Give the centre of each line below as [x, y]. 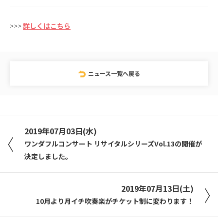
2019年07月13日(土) [157, 188]
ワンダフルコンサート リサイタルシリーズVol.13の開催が [113, 144]
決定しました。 [48, 156]
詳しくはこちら [47, 26]
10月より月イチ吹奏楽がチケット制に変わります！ [115, 201]
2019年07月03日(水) [61, 131]
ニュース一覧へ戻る [114, 73]
